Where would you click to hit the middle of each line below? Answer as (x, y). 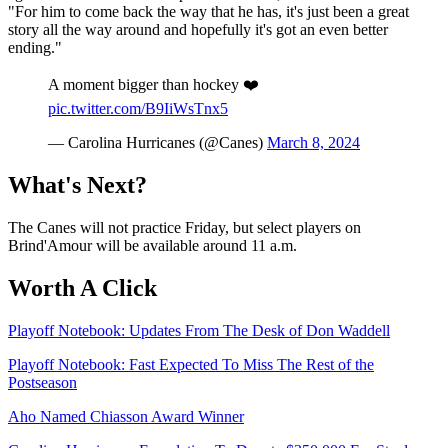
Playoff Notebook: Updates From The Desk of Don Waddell (199, 330)
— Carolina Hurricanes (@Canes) (157, 143)
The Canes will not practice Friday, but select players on (184, 227)
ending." (35, 48)
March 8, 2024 (313, 143)
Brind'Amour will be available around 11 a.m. (152, 245)
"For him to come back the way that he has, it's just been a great (208, 12)
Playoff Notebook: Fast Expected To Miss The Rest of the (191, 364)
